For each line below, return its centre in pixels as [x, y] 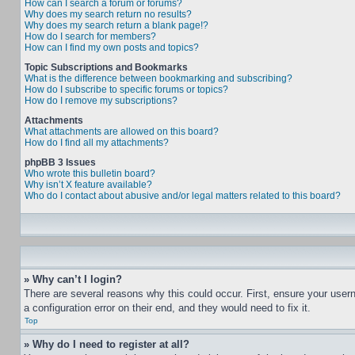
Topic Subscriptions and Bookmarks [106, 67]
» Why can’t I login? [73, 279]
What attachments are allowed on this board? [122, 132]
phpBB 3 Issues [60, 162]
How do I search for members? [90, 36]
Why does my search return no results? [108, 14]
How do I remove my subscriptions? [101, 101]
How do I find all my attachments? [97, 143]
